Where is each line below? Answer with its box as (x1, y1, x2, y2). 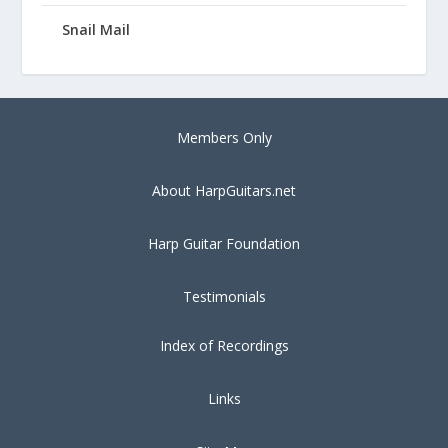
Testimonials (182, 286, 266, 306)
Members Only (176, 127, 272, 147)
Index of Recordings (159, 335, 289, 355)
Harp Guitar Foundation (148, 233, 300, 253)
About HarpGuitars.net (152, 180, 296, 200)
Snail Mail (62, 19, 131, 39)
